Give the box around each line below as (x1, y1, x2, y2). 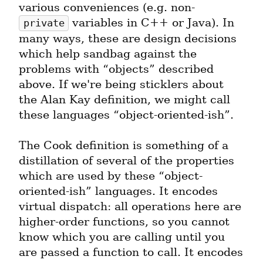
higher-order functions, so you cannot (19, 215, 230, 229)
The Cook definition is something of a (19, 139, 228, 153)
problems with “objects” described (19, 62, 214, 76)
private (23, 18, 65, 29)
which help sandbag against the (19, 47, 197, 61)
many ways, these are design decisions (19, 32, 237, 46)
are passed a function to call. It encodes (19, 245, 243, 259)
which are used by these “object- (19, 169, 203, 183)
